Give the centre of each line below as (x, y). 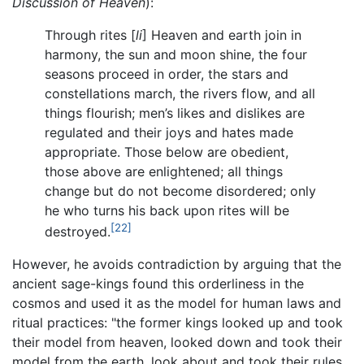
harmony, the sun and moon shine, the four (176, 54)
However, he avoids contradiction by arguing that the (177, 264)
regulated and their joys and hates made (169, 132)
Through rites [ (90, 35)
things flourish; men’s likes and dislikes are (175, 113)
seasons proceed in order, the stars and (167, 74)
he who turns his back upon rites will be (167, 210)
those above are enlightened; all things (164, 171)
